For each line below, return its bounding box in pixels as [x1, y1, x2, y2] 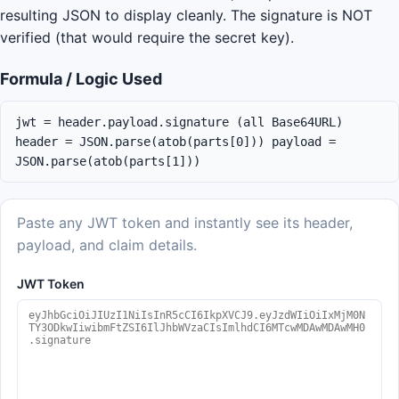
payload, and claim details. [17, 236, 197, 254]
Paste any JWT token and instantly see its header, [17, 214, 353, 232]
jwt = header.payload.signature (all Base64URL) [15, 115, 343, 129]
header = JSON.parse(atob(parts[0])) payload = [15, 134, 336, 149]
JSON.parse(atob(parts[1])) [15, 154, 200, 168]
